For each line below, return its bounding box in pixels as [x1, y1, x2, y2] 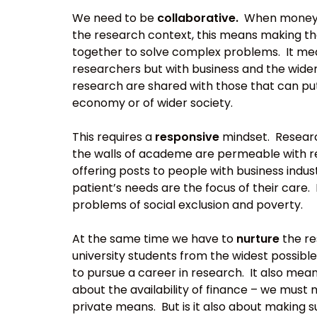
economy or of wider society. [72, 95, 233, 112]
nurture [236, 231, 279, 248]
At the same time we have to [72, 231, 236, 248]
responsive [155, 129, 219, 146]
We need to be [72, 10, 157, 27]
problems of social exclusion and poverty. [72, 197, 303, 214]
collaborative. [157, 10, 244, 27]
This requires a [72, 129, 155, 146]
